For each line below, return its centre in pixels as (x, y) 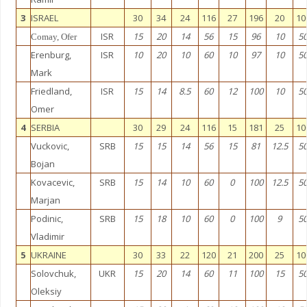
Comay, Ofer (53, 37)
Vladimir (47, 236)
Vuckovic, (50, 146)
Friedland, (51, 91)
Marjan (45, 200)
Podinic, (47, 219)
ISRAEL (44, 18)
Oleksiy (46, 291)
